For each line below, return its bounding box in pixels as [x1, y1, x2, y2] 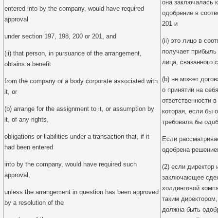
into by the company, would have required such [4, 161, 137, 168]
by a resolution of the [4, 199, 64, 206]
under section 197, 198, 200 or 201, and [4, 33, 116, 40]
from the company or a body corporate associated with [4, 77, 158, 85]
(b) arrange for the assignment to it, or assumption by [4, 105, 154, 112]
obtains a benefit [4, 60, 51, 68]
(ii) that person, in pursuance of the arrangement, [4, 50, 142, 57]
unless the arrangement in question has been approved [4, 188, 159, 196]
